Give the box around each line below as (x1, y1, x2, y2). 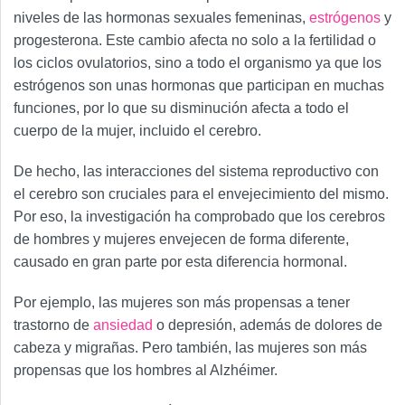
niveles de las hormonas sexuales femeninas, (14, 10, 309, 26)
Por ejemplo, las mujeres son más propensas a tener (14, 295, 350, 311)
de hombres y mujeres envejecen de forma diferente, (14, 231, 349, 248)
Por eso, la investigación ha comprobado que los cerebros (14, 209, 385, 225)
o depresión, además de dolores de (153, 317, 382, 334)
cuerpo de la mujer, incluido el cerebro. (14, 123, 261, 139)
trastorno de (14, 317, 93, 334)
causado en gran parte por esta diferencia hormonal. (14, 254, 347, 270)
